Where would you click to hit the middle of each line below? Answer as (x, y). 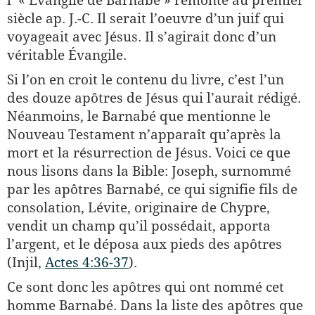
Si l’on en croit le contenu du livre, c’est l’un (146, 79)
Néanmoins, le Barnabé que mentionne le (139, 116)
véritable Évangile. (67, 55)
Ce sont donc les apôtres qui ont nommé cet (146, 287)
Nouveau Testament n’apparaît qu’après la (144, 134)
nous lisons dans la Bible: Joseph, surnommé (149, 171)
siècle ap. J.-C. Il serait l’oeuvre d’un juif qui (146, 18)
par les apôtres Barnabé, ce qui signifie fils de (152, 189)
